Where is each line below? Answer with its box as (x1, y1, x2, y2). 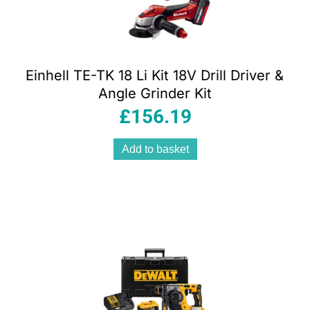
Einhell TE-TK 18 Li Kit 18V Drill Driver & (26, 66, 284, 84)
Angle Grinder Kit (98, 84, 212, 102)
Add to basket (121, 143, 189, 155)
